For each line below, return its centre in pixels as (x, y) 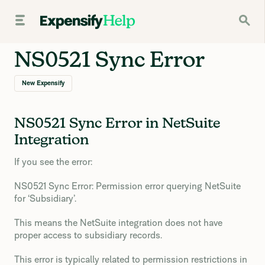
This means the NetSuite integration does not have (118, 223)
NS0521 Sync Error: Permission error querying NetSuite (127, 186)
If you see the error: (53, 162)
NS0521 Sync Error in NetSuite (117, 124)
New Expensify (43, 83)
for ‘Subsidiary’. (45, 198)
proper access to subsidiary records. (88, 235)
